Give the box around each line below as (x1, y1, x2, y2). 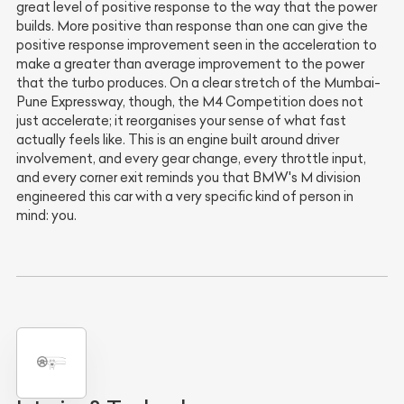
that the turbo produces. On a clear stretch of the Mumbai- (16, 75, 381, 92)
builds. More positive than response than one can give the (16, 18, 368, 35)
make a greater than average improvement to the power (16, 56, 364, 73)
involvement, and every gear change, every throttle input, (16, 151, 366, 168)
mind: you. (16, 207, 77, 225)
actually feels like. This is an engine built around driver (16, 132, 339, 149)
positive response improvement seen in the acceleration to (16, 37, 377, 54)
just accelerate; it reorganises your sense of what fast (16, 113, 346, 130)
